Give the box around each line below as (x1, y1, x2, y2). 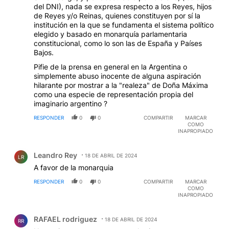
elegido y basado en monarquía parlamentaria (34, 30, 187, 39)
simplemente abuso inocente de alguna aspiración (34, 72, 201, 81)
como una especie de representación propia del (34, 90, 193, 99)
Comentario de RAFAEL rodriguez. (8, 207, 141, 217)
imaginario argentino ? (34, 99, 107, 108)
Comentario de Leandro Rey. (8, 143, 119, 153)
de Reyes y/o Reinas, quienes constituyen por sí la (34, 11, 200, 20)
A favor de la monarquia (34, 163, 113, 172)
